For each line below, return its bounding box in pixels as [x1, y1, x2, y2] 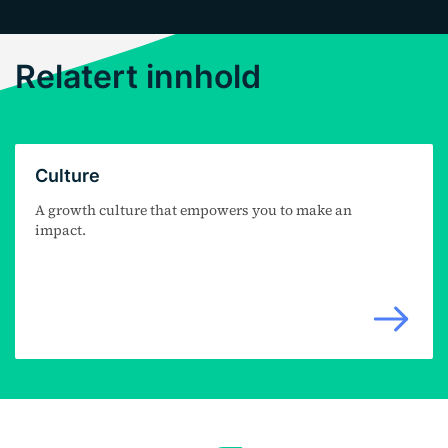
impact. [35, 220, 86, 241]
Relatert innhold [15, 57, 261, 97]
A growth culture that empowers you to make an [35, 200, 352, 221]
